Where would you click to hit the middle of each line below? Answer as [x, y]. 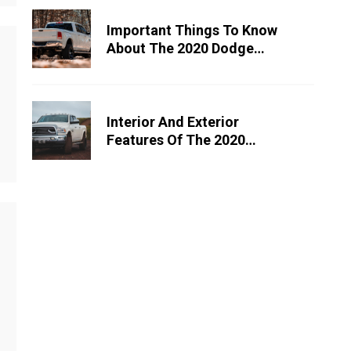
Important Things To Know [192, 30]
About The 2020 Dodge [180, 48]
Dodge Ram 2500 [161, 157]
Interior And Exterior [173, 121]
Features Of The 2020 [176, 139]
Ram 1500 [138, 66]
